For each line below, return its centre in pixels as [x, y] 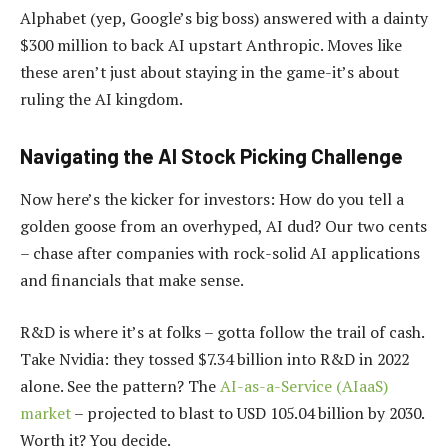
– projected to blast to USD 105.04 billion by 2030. [247, 412]
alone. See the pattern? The [120, 385]
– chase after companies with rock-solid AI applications [220, 252]
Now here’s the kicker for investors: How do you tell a [212, 198]
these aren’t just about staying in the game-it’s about [209, 71]
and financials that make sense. [132, 279]
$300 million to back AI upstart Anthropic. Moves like [211, 44]
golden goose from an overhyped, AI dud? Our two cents [223, 225]
